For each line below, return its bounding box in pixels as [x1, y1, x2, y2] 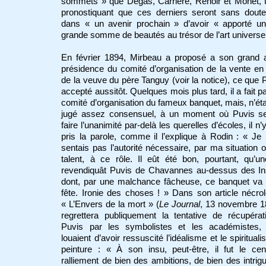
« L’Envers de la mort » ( [61, 199, 160, 210]
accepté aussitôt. [61, 87, 128, 97]
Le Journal [159, 199, 201, 210]
